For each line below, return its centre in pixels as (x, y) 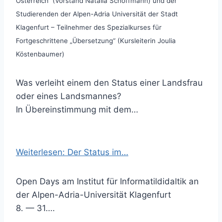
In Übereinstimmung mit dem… (77, 110)
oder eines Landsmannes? (69, 96)
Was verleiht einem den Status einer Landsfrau (109, 83)
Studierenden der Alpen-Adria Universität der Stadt (97, 14)
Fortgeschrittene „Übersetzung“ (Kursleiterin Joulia (96, 41)
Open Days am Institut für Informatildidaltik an (107, 181)
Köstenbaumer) (40, 54)
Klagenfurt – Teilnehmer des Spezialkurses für (89, 27)
